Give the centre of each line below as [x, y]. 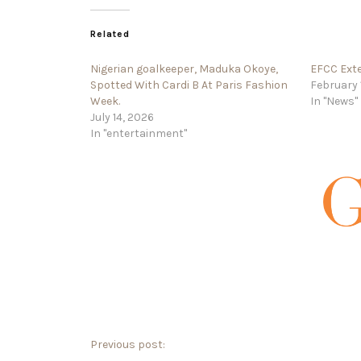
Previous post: [128, 345]
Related [110, 33]
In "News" [334, 101]
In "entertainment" [139, 133]
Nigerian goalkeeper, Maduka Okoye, [184, 68]
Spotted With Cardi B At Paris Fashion [189, 85]
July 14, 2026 [122, 117]
